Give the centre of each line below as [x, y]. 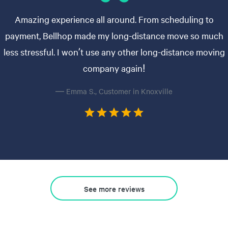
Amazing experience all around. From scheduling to [114, 19]
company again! [114, 68]
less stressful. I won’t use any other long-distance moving [114, 52]
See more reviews [114, 188]
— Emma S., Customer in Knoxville [114, 91]
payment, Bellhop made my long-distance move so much [114, 36]
